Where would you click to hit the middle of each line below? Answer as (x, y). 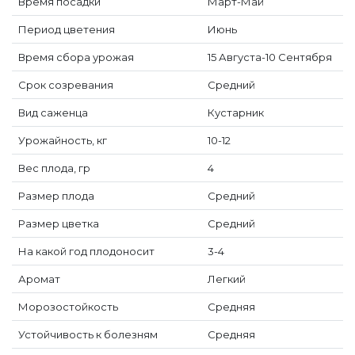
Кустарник (236, 113)
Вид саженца (53, 113)
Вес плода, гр (54, 168)
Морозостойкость (68, 307)
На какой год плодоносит (86, 251)
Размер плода (56, 196)
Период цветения (67, 29)
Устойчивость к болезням (88, 334)
